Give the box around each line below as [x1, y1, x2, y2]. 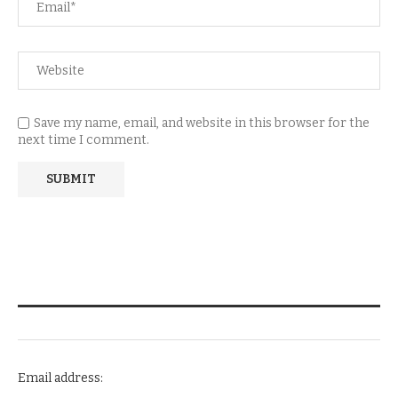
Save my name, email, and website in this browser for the [34, 115, 370, 131]
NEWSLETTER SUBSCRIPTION [18, 315, 205, 330]
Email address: [18, 370, 103, 386]
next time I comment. [18, 132, 149, 147]
